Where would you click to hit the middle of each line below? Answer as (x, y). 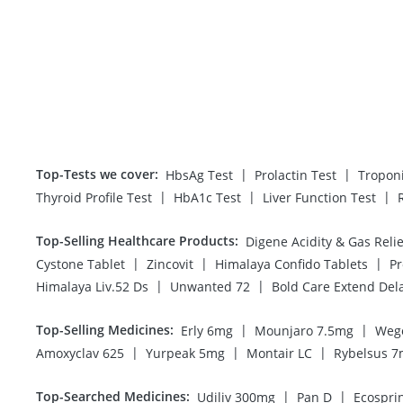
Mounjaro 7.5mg (304, 330)
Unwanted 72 (210, 286)
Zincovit (170, 264)
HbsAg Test (199, 175)
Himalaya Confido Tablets (291, 264)
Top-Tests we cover (95, 174)
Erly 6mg (207, 330)
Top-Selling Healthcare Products (135, 240)
